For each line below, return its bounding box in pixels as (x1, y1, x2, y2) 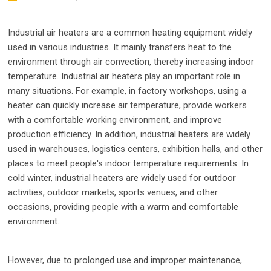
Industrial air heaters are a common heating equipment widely (8, 27, 253, 38)
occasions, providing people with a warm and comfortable (8, 201, 239, 212)
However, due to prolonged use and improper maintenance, (8, 255, 243, 266)
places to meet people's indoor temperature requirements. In (8, 158, 249, 169)
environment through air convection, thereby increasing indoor (8, 56, 255, 67)
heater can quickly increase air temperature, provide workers (8, 100, 247, 111)
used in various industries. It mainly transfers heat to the (8, 42, 232, 53)
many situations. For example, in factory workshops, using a (8, 85, 247, 96)
